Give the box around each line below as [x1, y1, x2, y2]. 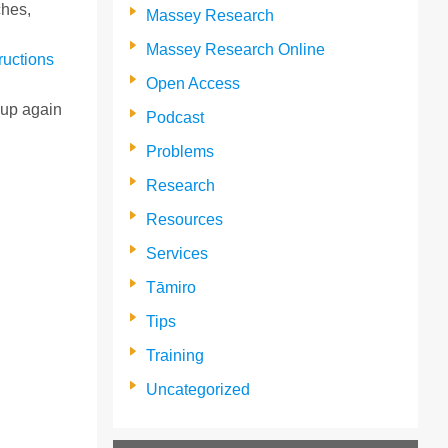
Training [146, 346, 205, 364]
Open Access [146, 74, 241, 92]
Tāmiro [146, 278, 197, 296]
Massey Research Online [146, 40, 326, 58]
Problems [146, 142, 215, 160]
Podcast [146, 108, 205, 126]
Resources [146, 210, 224, 228]
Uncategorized [146, 380, 251, 398]
